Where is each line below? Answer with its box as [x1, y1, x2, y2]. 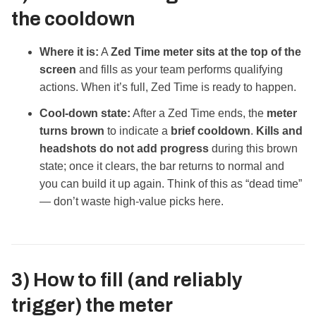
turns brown [39, 125, 104, 138]
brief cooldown [171, 125, 250, 138]
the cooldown [11, 8, 135, 30]
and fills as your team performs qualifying [76, 63, 283, 76]
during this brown [209, 142, 298, 155]
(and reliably [123, 269, 243, 291]
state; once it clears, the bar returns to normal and [39, 160, 284, 173]
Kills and [256, 125, 303, 138]
